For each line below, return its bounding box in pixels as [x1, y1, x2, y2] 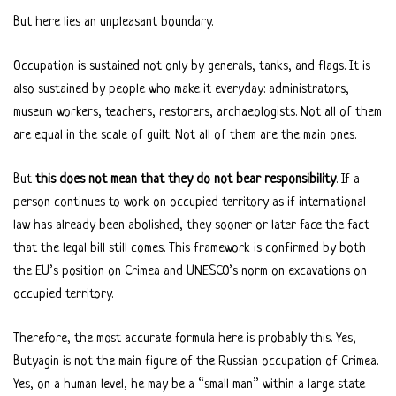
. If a [336, 171, 360, 187]
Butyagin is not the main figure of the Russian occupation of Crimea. [13, 354, 378, 369]
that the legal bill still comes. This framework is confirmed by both [13, 240, 366, 256]
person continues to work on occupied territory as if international [13, 194, 366, 210]
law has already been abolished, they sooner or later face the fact [13, 217, 369, 233]
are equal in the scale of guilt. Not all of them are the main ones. [13, 127, 356, 143]
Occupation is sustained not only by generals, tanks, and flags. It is [13, 58, 370, 74]
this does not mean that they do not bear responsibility [35, 171, 336, 187]
